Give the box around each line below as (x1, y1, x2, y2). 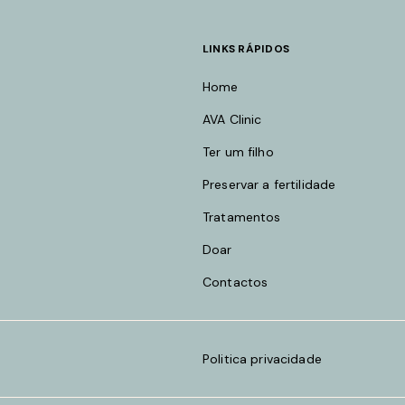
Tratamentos (202, 208, 281, 225)
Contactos (202, 273, 268, 290)
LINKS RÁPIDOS (202, 41, 290, 56)
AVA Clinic (202, 110, 262, 127)
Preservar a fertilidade (202, 175, 336, 193)
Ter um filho (202, 143, 274, 160)
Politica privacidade (202, 350, 322, 367)
